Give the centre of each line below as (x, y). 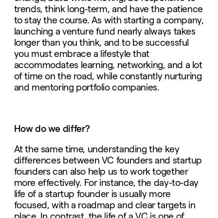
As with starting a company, (147, 20)
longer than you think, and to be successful (101, 43)
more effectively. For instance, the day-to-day (106, 183)
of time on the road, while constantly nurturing (108, 76)
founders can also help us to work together (101, 172)
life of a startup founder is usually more (92, 194)
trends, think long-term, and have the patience (108, 9)
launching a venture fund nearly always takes (105, 32)
